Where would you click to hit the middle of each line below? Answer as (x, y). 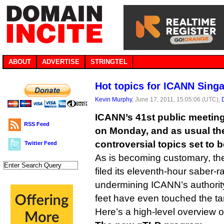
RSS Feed (37, 124)
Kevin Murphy (113, 99)
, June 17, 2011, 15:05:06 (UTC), (177, 99)
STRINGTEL (109, 62)
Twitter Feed (41, 143)
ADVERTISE (61, 62)
